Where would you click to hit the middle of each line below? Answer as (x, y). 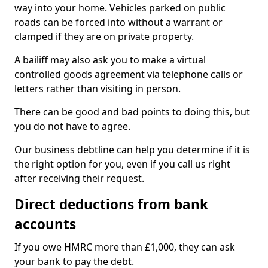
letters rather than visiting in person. (98, 89)
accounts (45, 224)
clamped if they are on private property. (104, 36)
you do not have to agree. (72, 126)
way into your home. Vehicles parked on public (120, 8)
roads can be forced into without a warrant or (118, 22)
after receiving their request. (79, 178)
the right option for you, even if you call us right (122, 164)
